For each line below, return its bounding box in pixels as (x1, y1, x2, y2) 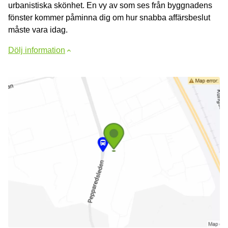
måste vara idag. (8, 25, 68, 34)
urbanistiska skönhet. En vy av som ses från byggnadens (8, 1, 212, 10)
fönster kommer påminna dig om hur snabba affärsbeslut (8, 13, 210, 22)
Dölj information (8, 46, 65, 54)
